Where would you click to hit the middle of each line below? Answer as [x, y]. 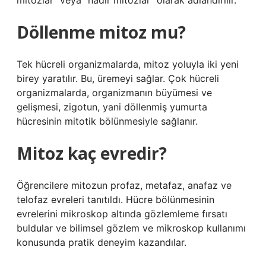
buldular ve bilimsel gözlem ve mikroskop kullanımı [131, 228]
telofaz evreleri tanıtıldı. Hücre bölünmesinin [115, 199]
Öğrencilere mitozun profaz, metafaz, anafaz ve [124, 185]
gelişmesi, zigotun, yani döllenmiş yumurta [112, 107]
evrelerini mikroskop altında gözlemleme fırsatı [122, 214]
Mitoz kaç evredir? [92, 153]
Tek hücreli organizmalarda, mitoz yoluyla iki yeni [128, 64]
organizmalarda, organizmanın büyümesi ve [114, 93]
